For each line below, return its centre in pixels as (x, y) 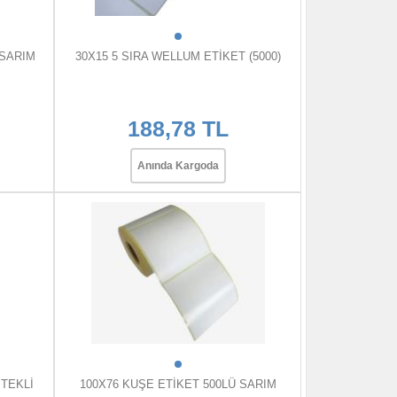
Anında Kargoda (178, 166)
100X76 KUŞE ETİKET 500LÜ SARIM (178, 385)
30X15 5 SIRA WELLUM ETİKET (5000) (178, 57)
